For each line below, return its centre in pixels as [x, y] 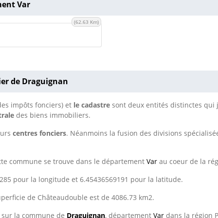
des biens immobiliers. [52, 115]
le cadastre [92, 105]
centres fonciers [39, 133]
